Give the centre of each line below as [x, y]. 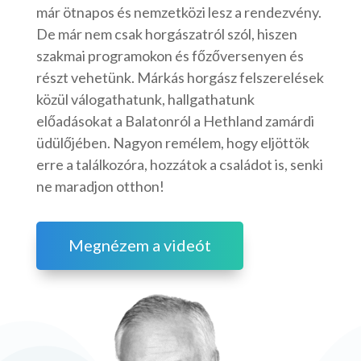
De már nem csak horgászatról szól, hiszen [166, 33]
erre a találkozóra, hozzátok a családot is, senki [179, 164]
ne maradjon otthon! [100, 186]
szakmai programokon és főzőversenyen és [170, 55]
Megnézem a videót [139, 245]
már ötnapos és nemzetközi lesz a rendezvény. [178, 12]
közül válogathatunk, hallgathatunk [145, 99]
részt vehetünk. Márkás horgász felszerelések [180, 77]
